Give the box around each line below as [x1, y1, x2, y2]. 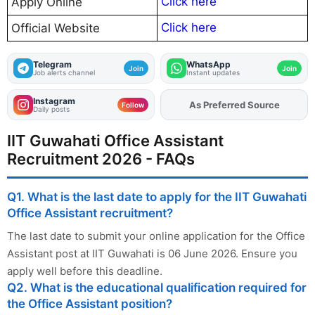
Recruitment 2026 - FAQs [7, 150, 195, 169]
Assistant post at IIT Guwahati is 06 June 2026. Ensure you [7, 247, 297, 261]
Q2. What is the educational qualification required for [7, 281, 307, 295]
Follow [122, 101, 144, 110]
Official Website [11, 21, 100, 36]
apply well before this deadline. [7, 264, 162, 278]
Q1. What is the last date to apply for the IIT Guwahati [7, 190, 307, 205]
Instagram [33, 96, 75, 107]
